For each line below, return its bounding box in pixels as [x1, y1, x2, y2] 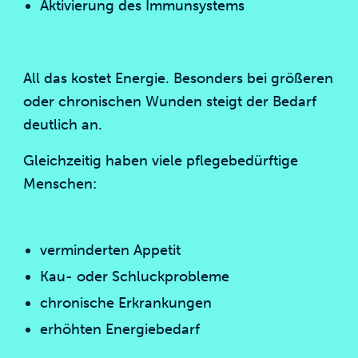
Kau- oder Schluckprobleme [39, 268, 229, 285]
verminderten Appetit [39, 241, 181, 259]
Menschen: [23, 175, 97, 193]
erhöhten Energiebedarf [39, 320, 200, 338]
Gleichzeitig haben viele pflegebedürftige [23, 152, 299, 169]
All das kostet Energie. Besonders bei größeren [23, 70, 334, 87]
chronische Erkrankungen [39, 294, 212, 312]
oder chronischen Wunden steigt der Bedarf [23, 93, 317, 110]
